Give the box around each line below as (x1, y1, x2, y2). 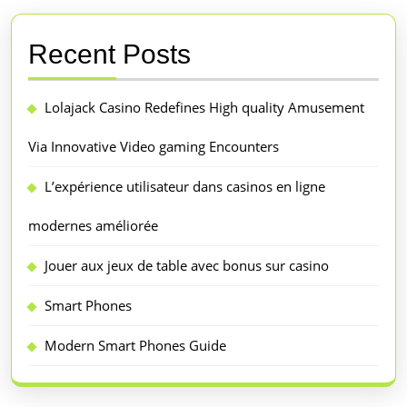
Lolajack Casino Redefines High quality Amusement (45, 97, 364, 116)
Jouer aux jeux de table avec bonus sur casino (45, 255, 329, 274)
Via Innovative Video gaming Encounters (28, 136, 279, 155)
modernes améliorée (28, 215, 158, 234)
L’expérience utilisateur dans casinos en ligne (45, 176, 325, 195)
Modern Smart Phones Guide (45, 335, 226, 354)
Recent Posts (28, 38, 191, 69)
